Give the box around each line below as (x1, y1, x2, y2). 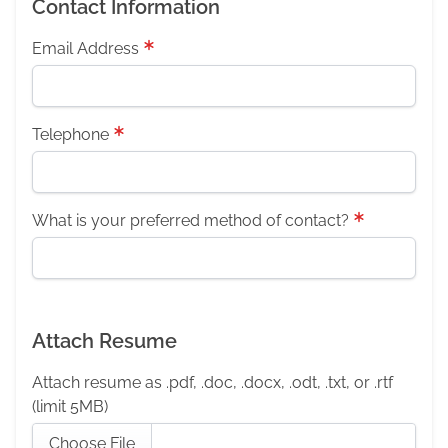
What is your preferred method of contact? (32, 211, 349, 230)
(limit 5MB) (32, 397, 108, 416)
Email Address (32, 39, 139, 58)
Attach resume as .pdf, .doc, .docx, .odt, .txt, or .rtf (32, 373, 393, 392)
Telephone (32, 125, 109, 144)
